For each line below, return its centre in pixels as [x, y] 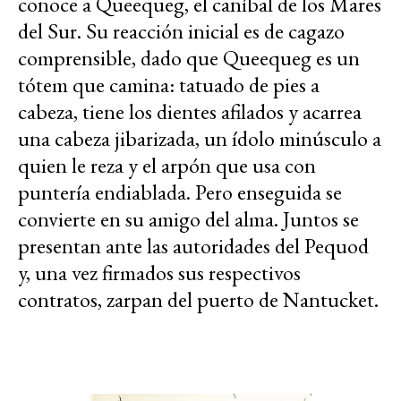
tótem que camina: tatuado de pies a [169, 85]
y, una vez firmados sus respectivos [159, 273]
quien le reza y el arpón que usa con [167, 166]
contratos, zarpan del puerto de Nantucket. [198, 300]
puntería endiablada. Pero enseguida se [180, 192]
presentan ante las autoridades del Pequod [193, 246]
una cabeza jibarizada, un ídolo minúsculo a [200, 139]
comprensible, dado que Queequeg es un [189, 58]
